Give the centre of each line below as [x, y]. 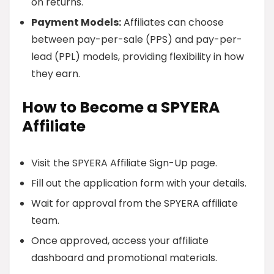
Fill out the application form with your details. [139, 183]
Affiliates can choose [172, 22]
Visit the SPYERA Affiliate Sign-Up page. [124, 163]
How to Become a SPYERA [121, 107]
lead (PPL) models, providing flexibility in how [138, 57]
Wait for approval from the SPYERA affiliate [135, 203]
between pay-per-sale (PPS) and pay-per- [137, 39]
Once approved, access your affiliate [120, 241]
